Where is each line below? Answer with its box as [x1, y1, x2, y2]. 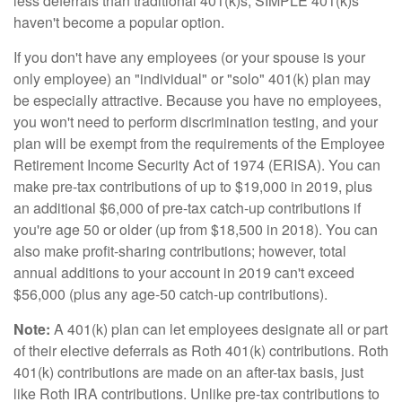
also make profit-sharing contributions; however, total [13, 240, 346, 261]
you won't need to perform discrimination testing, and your [13, 110, 378, 132]
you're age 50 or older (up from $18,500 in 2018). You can [13, 218, 378, 240]
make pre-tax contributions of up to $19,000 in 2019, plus [13, 175, 372, 197]
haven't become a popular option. [13, 11, 224, 32]
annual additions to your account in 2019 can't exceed [13, 261, 354, 283]
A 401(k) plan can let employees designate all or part [54, 318, 388, 339]
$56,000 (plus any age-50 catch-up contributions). [13, 283, 328, 304]
